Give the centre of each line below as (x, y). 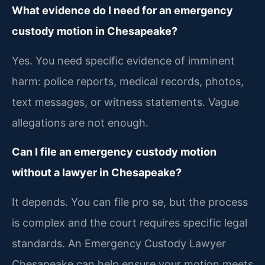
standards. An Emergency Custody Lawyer (119, 243)
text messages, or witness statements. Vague (125, 102)
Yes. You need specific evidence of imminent (123, 60)
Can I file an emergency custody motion (114, 152)
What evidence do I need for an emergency (122, 11)
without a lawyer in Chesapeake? (97, 173)
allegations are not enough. (80, 122)
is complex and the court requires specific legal (130, 222)
